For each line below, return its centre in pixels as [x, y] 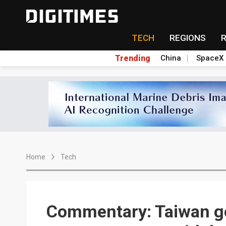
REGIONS [187, 38]
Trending [132, 58]
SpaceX [210, 58]
